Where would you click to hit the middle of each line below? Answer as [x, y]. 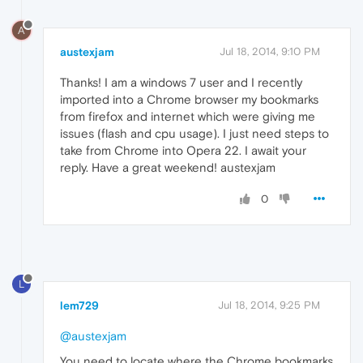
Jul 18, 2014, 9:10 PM [270, 51]
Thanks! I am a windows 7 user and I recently [181, 82]
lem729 [79, 305]
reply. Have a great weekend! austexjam [168, 167]
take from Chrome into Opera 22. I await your [183, 150]
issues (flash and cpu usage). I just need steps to [194, 133]
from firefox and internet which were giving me [188, 116]
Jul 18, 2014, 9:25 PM [269, 305]
